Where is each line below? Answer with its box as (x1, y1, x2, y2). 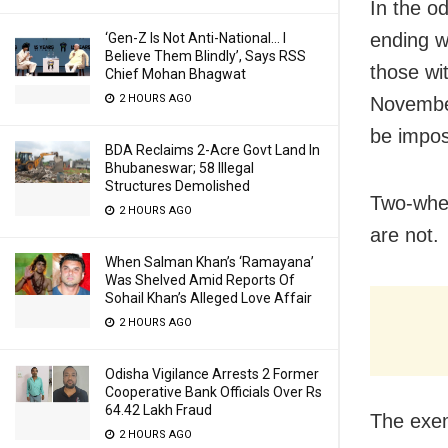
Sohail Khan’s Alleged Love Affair (105, 290, 312, 306)
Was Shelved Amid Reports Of (105, 272, 295, 288)
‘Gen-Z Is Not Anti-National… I (105, 30, 286, 46)
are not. (370, 224, 439, 247)
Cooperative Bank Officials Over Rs (105, 384, 322, 400)
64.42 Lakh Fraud (105, 402, 212, 418)
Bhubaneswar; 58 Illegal (105, 160, 254, 176)
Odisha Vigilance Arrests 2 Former (105, 366, 319, 382)
